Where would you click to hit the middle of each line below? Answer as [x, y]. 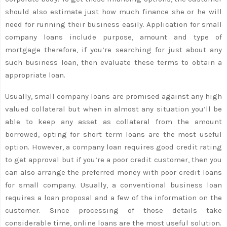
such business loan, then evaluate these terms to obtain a [113, 62]
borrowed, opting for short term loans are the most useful [113, 134]
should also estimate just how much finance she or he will [113, 11]
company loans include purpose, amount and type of [113, 37]
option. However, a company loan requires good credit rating [113, 147]
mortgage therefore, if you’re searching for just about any [113, 49]
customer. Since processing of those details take [113, 210]
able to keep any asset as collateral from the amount [113, 121]
